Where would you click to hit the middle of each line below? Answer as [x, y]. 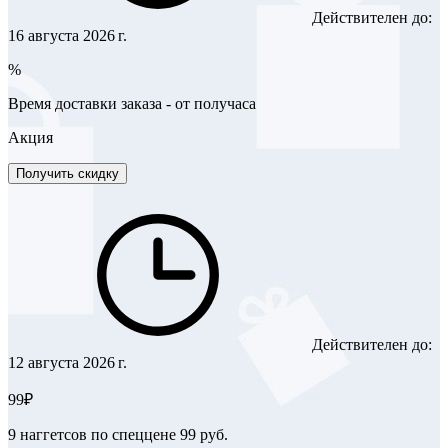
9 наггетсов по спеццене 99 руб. [118, 434]
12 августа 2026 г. [67, 362]
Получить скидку [67, 173]
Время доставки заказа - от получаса [132, 103]
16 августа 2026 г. [67, 35]
